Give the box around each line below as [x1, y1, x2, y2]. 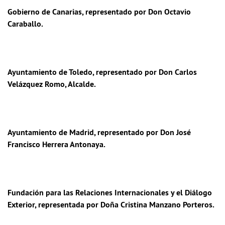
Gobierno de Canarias [8, 7, 82, 17]
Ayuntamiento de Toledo [8, 67, 92, 77]
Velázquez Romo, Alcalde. [8, 79, 96, 89]
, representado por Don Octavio [82, 7, 191, 17]
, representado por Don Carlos [92, 67, 197, 77]
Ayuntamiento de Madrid [8, 127, 94, 138]
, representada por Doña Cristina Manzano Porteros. [35, 199, 214, 210]
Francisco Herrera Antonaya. [8, 139, 105, 150]
